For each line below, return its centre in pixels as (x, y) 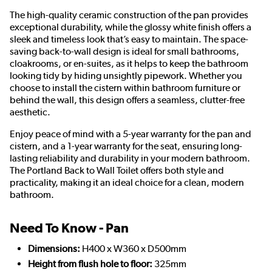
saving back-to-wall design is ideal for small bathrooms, (124, 51)
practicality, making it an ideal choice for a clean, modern (127, 182)
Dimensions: (54, 248)
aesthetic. (30, 112)
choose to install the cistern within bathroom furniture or (125, 87)
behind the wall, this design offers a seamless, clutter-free (127, 100)
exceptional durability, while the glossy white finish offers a (131, 27)
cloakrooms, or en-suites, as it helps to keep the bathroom (129, 63)
